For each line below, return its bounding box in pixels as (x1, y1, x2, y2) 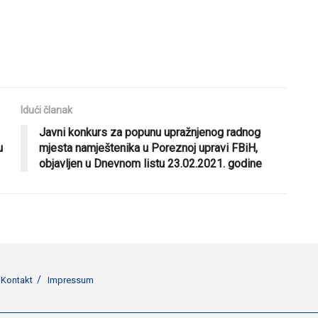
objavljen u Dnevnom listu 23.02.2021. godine (39, 156, 262, 170)
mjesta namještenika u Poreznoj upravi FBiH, (39, 141, 258, 155)
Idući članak (21, 104, 72, 116)
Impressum (48, 274, 94, 285)
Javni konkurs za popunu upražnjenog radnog (39, 125, 261, 139)
